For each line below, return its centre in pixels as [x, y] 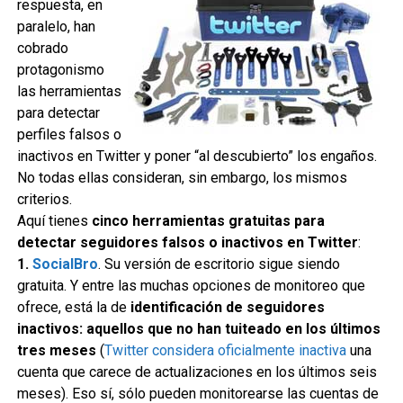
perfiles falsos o [69, 134]
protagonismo [60, 70]
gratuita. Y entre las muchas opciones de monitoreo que [191, 286]
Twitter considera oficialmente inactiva [225, 350]
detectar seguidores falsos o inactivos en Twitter [187, 242]
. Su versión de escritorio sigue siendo [219, 264]
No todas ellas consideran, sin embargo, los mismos [182, 178]
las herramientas [69, 91]
